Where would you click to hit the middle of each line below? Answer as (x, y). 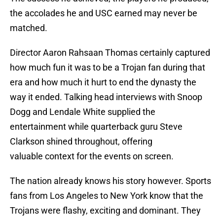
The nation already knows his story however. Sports (110, 181)
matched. (29, 28)
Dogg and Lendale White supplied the (83, 112)
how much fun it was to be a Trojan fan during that (108, 68)
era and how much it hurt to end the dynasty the (103, 82)
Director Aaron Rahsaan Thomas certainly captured (110, 53)
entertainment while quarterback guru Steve (96, 127)
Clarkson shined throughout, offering (81, 142)
